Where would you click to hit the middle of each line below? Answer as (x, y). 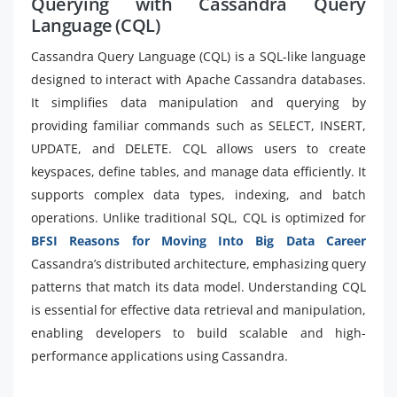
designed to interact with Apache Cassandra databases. (198, 79)
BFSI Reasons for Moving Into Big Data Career (198, 241)
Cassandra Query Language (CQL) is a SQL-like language (198, 56)
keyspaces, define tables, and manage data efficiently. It (198, 171)
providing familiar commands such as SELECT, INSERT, (198, 125)
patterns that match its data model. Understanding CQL (198, 287)
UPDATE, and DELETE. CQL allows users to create (198, 148)
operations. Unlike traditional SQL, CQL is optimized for (198, 218)
